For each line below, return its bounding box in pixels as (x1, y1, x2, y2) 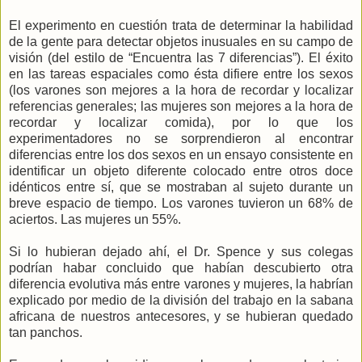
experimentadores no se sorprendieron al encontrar (9, 131, 353, 145)
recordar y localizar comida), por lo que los (9, 115, 353, 129)
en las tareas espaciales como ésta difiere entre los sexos (9, 66, 353, 81)
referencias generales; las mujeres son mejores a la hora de (9, 99, 353, 113)
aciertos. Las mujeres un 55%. (9, 212, 181, 226)
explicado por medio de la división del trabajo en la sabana (9, 293, 353, 307)
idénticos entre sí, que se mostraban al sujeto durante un (9, 179, 353, 194)
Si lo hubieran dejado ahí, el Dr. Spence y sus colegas (9, 244, 353, 259)
